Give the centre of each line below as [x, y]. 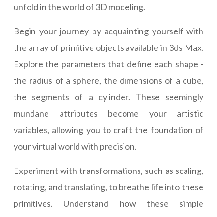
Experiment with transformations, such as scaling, [108, 171]
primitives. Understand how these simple [108, 204]
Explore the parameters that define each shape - [108, 64]
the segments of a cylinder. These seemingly [108, 97]
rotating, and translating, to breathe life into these [108, 187]
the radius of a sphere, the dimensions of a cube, [108, 81]
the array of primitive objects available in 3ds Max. [108, 48]
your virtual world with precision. [75, 147]
